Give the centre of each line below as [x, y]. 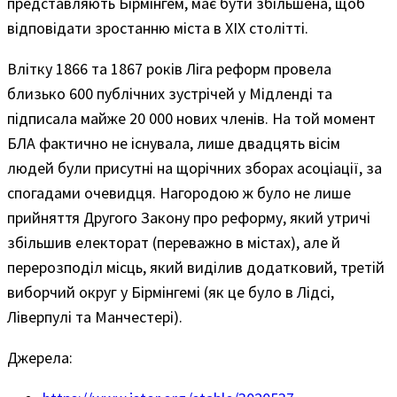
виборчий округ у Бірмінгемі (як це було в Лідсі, [171, 292]
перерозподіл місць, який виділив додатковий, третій [196, 268]
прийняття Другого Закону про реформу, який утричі [189, 218]
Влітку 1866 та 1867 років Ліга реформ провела [169, 69]
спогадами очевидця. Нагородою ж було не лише [179, 193]
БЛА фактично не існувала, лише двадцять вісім [174, 144]
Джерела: [40, 358]
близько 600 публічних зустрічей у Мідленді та [170, 94]
